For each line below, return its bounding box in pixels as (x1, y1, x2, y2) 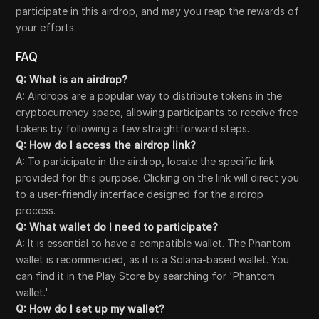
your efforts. (16, 21, 77, 33)
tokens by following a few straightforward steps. (16, 122, 250, 135)
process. (16, 204, 56, 216)
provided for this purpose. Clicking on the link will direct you (16, 172, 300, 184)
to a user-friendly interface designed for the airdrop (16, 188, 264, 200)
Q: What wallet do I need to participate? (16, 221, 219, 233)
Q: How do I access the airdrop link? (16, 139, 197, 151)
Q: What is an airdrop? (16, 73, 128, 85)
